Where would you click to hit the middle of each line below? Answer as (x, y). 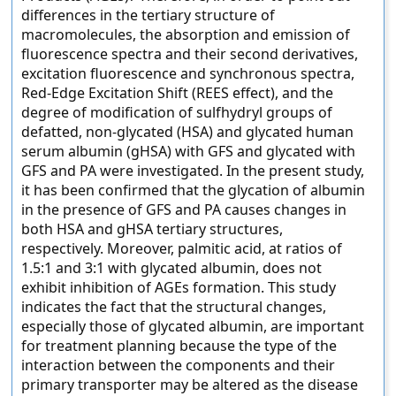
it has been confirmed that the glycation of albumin (194, 190)
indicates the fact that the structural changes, (174, 307)
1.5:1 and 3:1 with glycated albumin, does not (172, 268)
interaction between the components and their (179, 365)
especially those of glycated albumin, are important (193, 326)
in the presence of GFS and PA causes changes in (184, 209)
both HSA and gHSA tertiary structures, (152, 229)
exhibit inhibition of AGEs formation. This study (179, 287)
